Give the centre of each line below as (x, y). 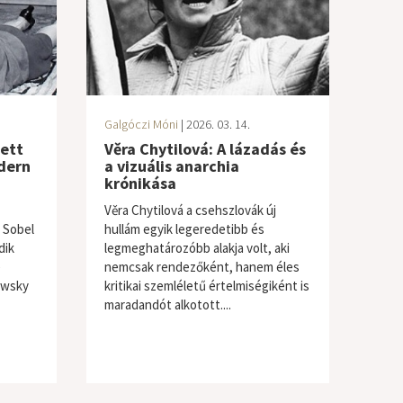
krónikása (140, 183)
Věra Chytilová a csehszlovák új (190, 210)
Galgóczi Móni (141, 124)
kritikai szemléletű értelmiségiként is (206, 286)
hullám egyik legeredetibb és (184, 229)
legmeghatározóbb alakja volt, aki (197, 248)
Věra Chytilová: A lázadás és (205, 149)
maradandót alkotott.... (167, 304)
